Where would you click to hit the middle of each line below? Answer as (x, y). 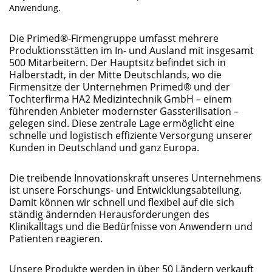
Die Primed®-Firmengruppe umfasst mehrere (114, 38)
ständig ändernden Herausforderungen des (109, 214)
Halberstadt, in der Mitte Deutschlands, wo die (115, 74)
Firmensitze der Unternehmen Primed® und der (120, 87)
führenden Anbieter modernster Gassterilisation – (124, 111)
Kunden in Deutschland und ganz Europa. (104, 147)
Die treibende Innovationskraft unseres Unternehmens (135, 178)
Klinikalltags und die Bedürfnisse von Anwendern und (131, 226)
